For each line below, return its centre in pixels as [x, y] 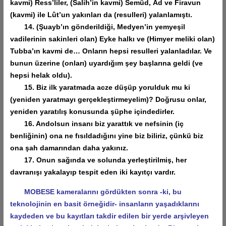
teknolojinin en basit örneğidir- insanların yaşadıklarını [104, 204]
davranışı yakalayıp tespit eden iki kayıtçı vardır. [93, 172]
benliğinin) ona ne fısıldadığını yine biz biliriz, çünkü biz [106, 135]
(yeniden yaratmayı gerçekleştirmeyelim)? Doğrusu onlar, [108, 99]
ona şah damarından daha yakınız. [69, 148]
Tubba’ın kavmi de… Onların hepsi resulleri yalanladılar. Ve [111, 51]
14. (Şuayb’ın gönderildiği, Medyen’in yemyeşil [97, 26]
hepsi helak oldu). [41, 75]
